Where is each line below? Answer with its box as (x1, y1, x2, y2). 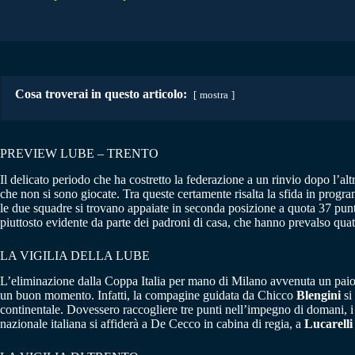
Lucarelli (304, 317, 353, 331)
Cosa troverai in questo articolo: (15, 86, 187, 101)
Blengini (296, 288, 341, 303)
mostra (200, 89, 228, 101)
